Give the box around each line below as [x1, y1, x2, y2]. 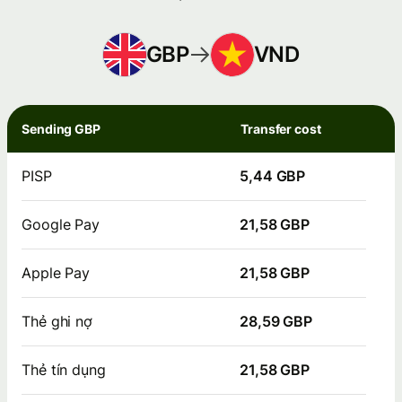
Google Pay [22, 214, 100, 233]
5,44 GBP [240, 166, 306, 185]
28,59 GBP [240, 311, 313, 330]
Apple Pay [22, 263, 91, 282]
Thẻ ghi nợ [22, 311, 93, 330]
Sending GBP [22, 120, 101, 136]
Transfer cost [240, 120, 321, 136]
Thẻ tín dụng [22, 360, 106, 379]
